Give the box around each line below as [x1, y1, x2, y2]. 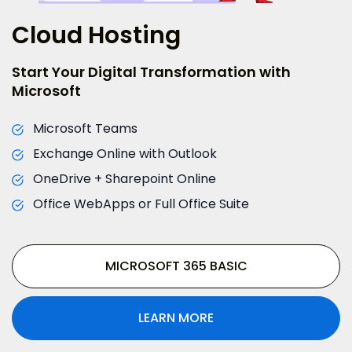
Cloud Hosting [12, 18, 181, 52]
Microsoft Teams [33, 119, 137, 137]
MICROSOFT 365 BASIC [104, 256, 247, 275]
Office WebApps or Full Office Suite [33, 194, 249, 213]
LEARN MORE [138, 308, 214, 327]
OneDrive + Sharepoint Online [33, 169, 216, 188]
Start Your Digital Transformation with [12, 61, 291, 82]
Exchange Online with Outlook [33, 144, 217, 163]
